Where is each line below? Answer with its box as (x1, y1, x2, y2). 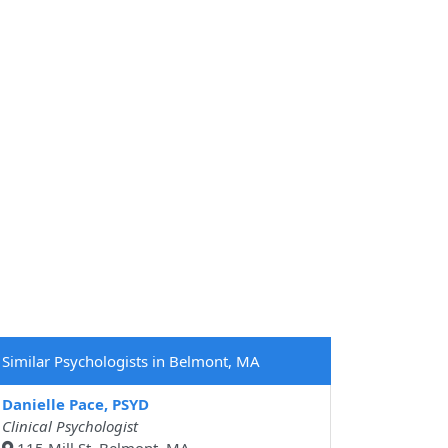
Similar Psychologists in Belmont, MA (2, 351, 260, 372)
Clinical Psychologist (2, 416, 138, 437)
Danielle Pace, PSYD (2, 394, 149, 415)
